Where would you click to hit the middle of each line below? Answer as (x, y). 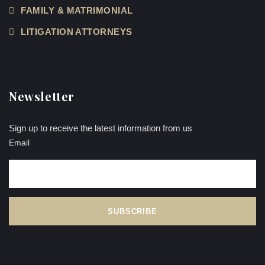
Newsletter (42, 96)
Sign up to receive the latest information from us (101, 128)
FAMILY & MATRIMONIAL (77, 10)
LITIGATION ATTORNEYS (77, 32)
